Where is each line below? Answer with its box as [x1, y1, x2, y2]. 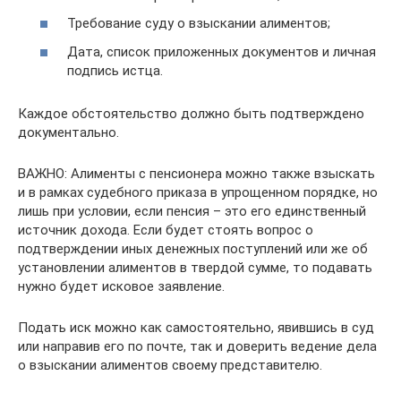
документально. [18, 124, 119, 141]
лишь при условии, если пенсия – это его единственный [18, 202, 366, 219]
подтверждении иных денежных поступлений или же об [18, 240, 368, 257]
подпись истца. [67, 62, 163, 79]
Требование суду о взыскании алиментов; [67, 15, 330, 31]
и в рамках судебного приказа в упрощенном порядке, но [18, 183, 378, 200]
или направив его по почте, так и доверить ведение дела [18, 337, 377, 354]
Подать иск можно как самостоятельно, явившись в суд [18, 319, 374, 336]
